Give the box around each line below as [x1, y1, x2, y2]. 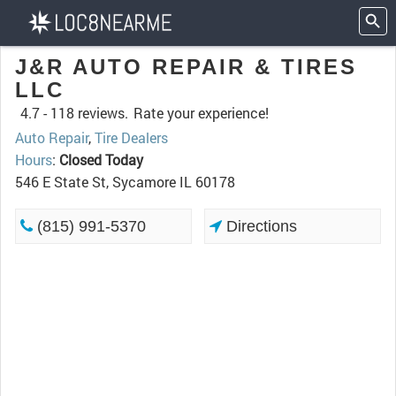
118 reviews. [50, 103, 128, 122]
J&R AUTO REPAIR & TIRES [15, 55, 357, 79]
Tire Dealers [95, 128, 168, 147]
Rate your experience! [133, 103, 269, 122]
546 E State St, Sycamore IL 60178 [15, 172, 235, 191]
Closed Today [59, 150, 143, 169]
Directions [222, 217, 298, 235]
